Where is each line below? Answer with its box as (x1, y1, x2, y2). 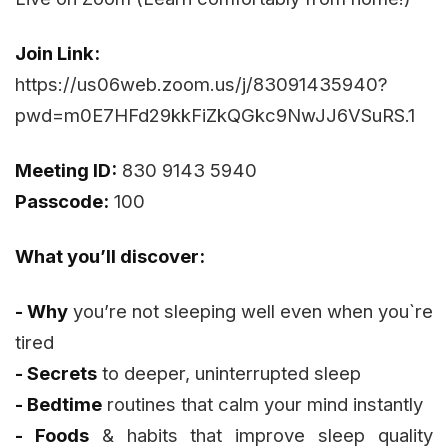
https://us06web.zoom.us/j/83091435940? (15, 73, 388, 96)
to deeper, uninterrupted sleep (97, 362, 361, 385)
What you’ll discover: (15, 245, 205, 268)
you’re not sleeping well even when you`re (68, 300, 433, 323)
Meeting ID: (15, 159, 117, 182)
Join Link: (15, 42, 100, 65)
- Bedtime (15, 393, 102, 416)
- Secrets (15, 362, 97, 385)
